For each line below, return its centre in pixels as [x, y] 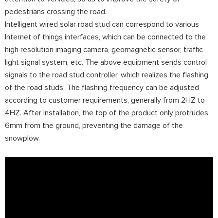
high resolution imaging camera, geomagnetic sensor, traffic [104, 49]
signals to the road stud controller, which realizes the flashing [107, 75]
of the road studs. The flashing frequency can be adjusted [102, 87]
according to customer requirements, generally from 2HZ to [105, 100]
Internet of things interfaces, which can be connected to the [105, 37]
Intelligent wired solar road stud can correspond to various [102, 24]
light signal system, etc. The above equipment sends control [106, 62]
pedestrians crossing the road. [56, 11]
